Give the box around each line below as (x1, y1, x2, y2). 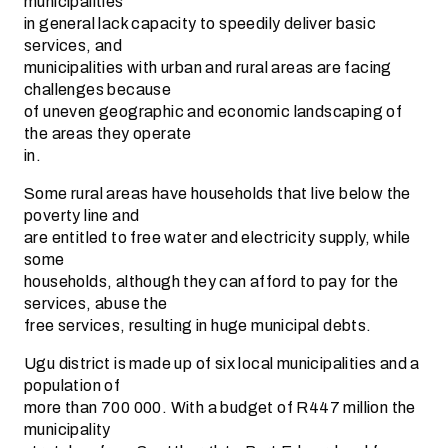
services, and (24, 33, 123, 58)
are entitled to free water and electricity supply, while (24, 225, 411, 250)
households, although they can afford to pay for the (24, 269, 399, 294)
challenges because (24, 77, 172, 102)
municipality (24, 417, 111, 442)
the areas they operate (24, 121, 192, 146)
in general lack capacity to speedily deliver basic (24, 11, 376, 36)
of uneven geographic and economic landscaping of (24, 99, 403, 124)
